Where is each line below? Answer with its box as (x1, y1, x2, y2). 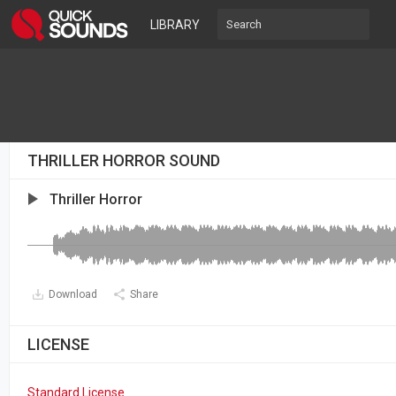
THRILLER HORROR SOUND (27, 151, 220, 170)
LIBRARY (150, 18, 200, 32)
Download (49, 288, 97, 301)
